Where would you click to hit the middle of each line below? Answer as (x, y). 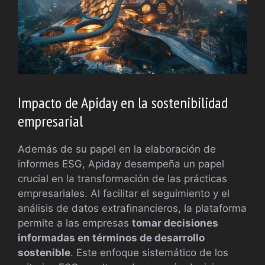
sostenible (44, 252)
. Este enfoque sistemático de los (149, 252)
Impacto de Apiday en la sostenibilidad (123, 102)
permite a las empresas (75, 223)
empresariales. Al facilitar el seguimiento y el (124, 193)
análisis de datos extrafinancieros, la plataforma (132, 208)
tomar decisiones (175, 223)
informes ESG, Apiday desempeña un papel (121, 164)
